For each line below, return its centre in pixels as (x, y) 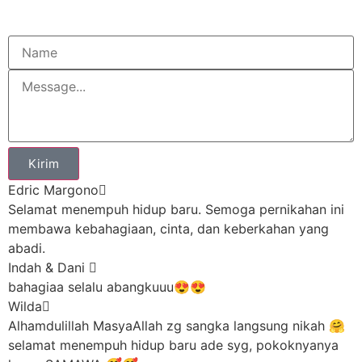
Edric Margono (53, 189)
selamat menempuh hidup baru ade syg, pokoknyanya (173, 345)
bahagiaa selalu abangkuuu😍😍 (107, 286)
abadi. (27, 248)
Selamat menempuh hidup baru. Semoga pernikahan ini (176, 209)
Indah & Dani (48, 267)
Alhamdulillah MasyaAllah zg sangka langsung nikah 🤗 (177, 325)
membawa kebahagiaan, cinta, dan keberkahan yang (168, 228)
